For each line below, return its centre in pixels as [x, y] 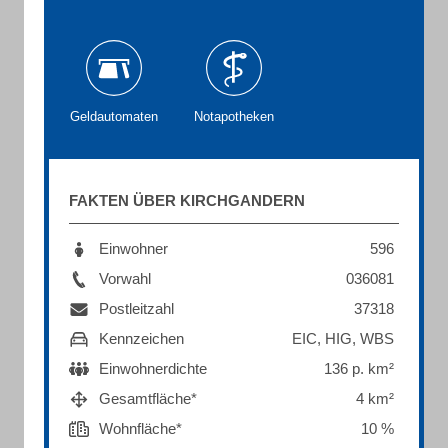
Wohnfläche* [140, 428]
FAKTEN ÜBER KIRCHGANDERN [187, 200]
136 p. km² [359, 368]
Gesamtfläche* [148, 398]
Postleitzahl [136, 308]
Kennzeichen [141, 338]
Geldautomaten [114, 116]
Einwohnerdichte [153, 368]
